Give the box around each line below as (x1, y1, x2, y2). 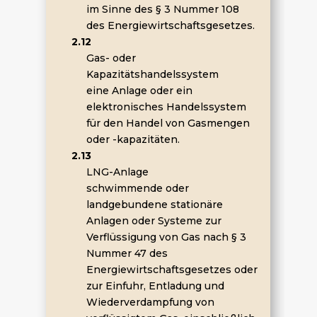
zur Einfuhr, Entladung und (86, 279, 224, 292)
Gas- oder (86, 52, 136, 64)
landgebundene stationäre (86, 198, 223, 211)
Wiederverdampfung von (86, 296, 214, 309)
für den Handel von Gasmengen (86, 117, 250, 129)
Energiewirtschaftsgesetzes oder (86, 263, 258, 276)
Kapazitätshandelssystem (86, 68, 219, 81)
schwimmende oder (86, 182, 189, 195)
